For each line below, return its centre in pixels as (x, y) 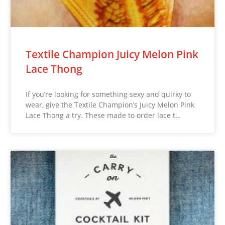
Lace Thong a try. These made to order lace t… (103, 115)
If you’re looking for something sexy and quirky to (108, 94)
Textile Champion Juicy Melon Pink (112, 54)
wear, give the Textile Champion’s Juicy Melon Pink (110, 104)
